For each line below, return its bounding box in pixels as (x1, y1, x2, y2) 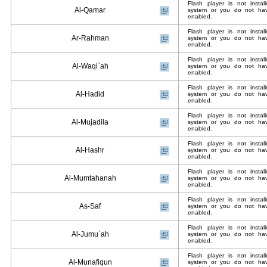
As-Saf (79, 202, 101, 210)
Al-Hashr (76, 146, 104, 154)
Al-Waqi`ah (72, 62, 108, 70)
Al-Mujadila (72, 118, 108, 126)
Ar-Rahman (71, 34, 109, 42)
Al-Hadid (76, 90, 104, 98)
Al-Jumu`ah (71, 230, 109, 238)
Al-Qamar (74, 6, 105, 14)
